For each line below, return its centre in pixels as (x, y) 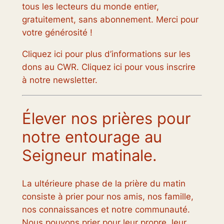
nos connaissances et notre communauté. (106, 210)
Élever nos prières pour (106, 118)
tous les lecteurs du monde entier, (90, 7)
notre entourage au (92, 136)
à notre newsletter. (59, 80)
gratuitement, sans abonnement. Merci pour (110, 20)
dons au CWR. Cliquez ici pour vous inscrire (108, 67)
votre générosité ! (57, 33)
